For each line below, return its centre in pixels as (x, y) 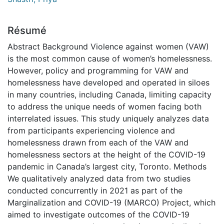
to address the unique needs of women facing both (104, 106)
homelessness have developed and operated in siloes (108, 82)
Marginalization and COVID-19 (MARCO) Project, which (111, 202)
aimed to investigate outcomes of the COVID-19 (98, 214)
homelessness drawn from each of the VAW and (98, 142)
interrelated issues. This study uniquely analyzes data (108, 118)
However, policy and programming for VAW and (98, 70)
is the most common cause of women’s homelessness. (110, 58)
